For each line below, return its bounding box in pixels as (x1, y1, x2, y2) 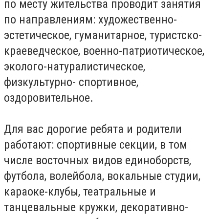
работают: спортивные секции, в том (4, 138, 187, 152)
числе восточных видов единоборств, (4, 153, 191, 167)
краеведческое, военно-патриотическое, (4, 44, 204, 58)
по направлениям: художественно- (4, 13, 177, 26)
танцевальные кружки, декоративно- (4, 200, 188, 214)
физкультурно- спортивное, (4, 75, 138, 89)
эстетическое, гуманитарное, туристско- (4, 28, 202, 42)
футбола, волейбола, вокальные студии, (4, 169, 200, 183)
